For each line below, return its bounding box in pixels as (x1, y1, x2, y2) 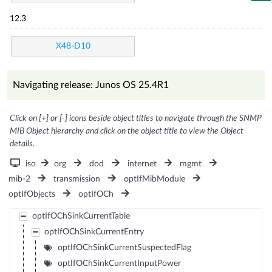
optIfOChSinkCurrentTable (32, 211, 130, 220)
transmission (53, 174, 101, 183)
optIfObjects (8, 189, 56, 199)
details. (10, 139, 35, 148)
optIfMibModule (123, 174, 185, 183)
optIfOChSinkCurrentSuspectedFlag (57, 243, 191, 252)
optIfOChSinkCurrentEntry (44, 227, 144, 236)
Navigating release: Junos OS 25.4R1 (13, 80, 169, 90)
